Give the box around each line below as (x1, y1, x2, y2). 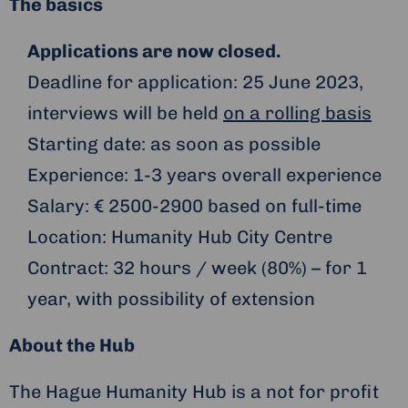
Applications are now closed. (27, 40, 280, 63)
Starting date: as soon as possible (27, 133, 321, 156)
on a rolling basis (223, 102, 372, 125)
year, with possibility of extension (27, 288, 315, 311)
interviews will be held (27, 102, 223, 125)
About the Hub (9, 334, 135, 357)
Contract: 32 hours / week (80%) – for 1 (27, 257, 367, 280)
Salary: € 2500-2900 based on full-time (27, 195, 362, 218)
